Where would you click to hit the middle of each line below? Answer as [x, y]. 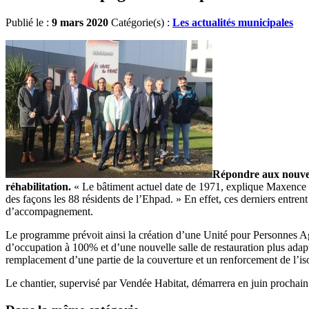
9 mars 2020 [80, 23]
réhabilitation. [38, 187]
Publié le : [29, 23]
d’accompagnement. [49, 212]
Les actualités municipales [233, 23]
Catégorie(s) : [142, 23]
